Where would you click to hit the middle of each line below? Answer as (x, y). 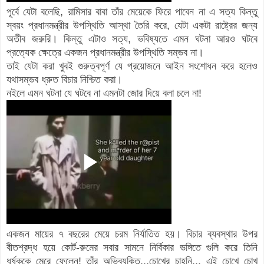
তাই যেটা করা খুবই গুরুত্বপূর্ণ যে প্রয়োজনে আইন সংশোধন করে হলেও (132, 66)
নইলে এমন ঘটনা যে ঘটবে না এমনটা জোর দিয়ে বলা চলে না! (104, 93)
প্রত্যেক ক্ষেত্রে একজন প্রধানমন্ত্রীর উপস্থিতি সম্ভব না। (105, 53)
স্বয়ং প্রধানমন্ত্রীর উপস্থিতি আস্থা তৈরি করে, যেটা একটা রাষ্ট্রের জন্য (132, 26)
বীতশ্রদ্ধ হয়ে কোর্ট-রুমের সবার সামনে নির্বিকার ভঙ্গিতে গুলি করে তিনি (132, 248)
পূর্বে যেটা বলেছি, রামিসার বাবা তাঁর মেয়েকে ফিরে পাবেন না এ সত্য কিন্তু (132, 12)
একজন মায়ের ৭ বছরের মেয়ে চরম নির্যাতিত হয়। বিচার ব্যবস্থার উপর (132, 234)
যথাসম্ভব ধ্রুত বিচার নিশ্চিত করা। (65, 80)
